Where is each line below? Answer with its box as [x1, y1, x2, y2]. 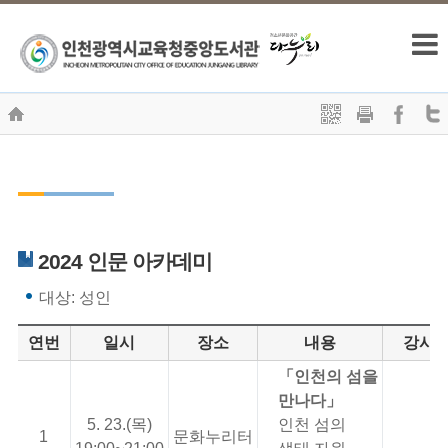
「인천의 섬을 [277, 368, 378, 386]
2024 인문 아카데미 [37, 250, 212, 274]
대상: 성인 [38, 289, 111, 307]
